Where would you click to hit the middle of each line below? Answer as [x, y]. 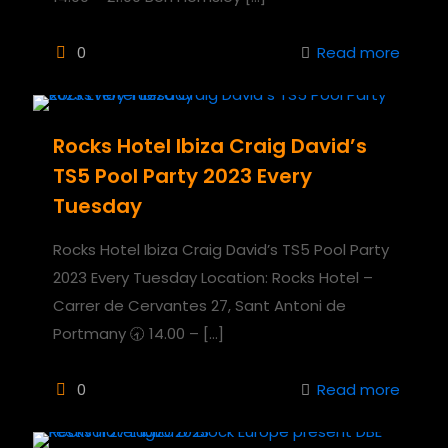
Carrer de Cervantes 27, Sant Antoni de [199, 305]
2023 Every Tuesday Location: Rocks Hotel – [213, 277]
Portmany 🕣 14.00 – [126, 333]
